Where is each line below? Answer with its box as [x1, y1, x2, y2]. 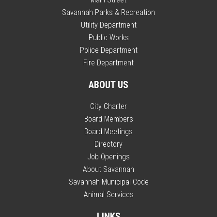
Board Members [84, 114, 133, 124]
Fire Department [83, 58, 134, 67]
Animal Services [83, 189, 134, 199]
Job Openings [87, 152, 130, 161]
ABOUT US [89, 78, 128, 91]
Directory [94, 139, 123, 149]
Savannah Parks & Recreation [62, 7, 155, 17]
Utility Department [80, 20, 137, 30]
